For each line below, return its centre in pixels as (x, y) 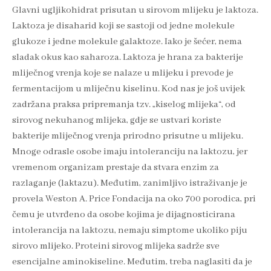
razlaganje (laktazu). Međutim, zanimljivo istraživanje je (130, 183)
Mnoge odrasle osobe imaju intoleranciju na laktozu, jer (130, 152)
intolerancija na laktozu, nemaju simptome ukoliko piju (130, 230)
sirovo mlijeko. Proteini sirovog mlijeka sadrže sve (116, 246)
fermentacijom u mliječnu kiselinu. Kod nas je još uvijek (129, 89)
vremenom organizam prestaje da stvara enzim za (116, 167)
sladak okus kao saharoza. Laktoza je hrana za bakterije (128, 57)
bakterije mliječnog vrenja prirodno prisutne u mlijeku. (128, 136)
